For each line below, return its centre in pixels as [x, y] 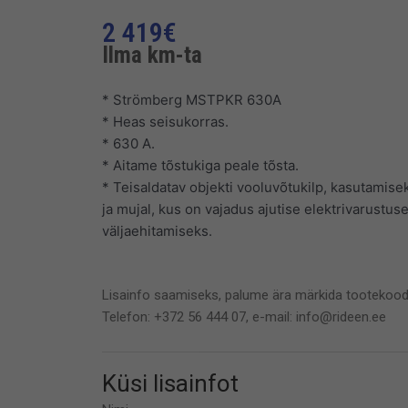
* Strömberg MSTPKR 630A [192, 99]
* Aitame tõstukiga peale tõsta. [200, 165]
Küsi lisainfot [170, 384]
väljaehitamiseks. [157, 230]
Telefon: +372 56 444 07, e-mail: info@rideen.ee [244, 316]
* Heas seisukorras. [165, 121]
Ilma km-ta [152, 54]
